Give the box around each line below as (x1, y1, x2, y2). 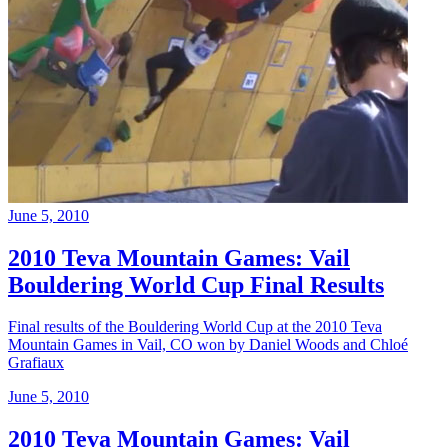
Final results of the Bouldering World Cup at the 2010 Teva (8, 318, 382, 336)
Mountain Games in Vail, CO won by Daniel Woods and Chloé (8, 336, 408, 354)
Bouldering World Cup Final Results (8, 271, 384, 298)
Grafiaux (8, 354, 64, 372)
